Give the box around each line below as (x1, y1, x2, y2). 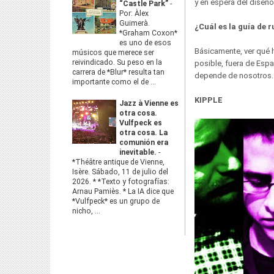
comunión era (119, 138, 168, 147)
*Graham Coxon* (119, 29, 177, 37)
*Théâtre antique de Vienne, (72, 158, 165, 166)
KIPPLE (194, 95, 223, 105)
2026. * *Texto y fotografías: (72, 177, 169, 186)
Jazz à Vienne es (119, 99, 179, 108)
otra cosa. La (119, 128, 168, 137)
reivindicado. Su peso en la (72, 58, 162, 67)
